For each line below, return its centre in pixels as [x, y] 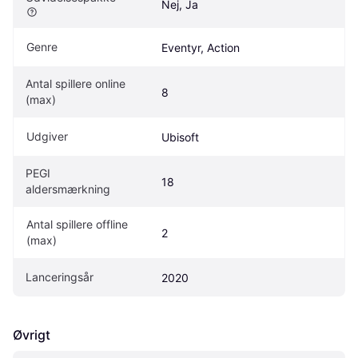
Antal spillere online [76, 83]
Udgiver [47, 136]
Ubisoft [182, 137]
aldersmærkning [68, 189]
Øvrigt [32, 334]
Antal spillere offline [77, 224]
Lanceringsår [60, 276]
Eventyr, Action [201, 47]
